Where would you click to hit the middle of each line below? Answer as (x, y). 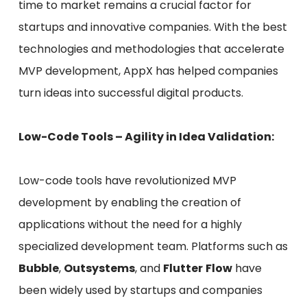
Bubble (38, 269)
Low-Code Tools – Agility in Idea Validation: (146, 137)
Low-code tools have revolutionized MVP (127, 181)
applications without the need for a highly (130, 225)
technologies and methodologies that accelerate (151, 49)
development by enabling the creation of (130, 203)
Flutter (183, 269)
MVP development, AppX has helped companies (148, 71)
